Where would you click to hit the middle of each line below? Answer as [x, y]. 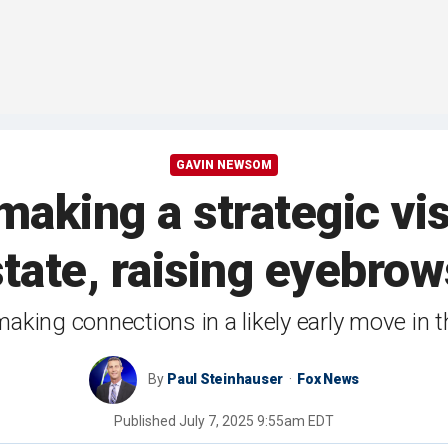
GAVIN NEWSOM [224, 165]
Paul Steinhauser [225, 379]
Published [146, 421]
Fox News [328, 379]
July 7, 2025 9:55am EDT [256, 421]
